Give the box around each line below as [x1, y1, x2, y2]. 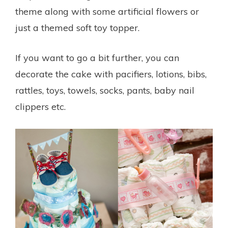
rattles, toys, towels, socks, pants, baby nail [15, 84, 194, 97]
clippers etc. [15, 101, 66, 113]
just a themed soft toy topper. [15, 22, 139, 34]
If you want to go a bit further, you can [15, 52, 179, 64]
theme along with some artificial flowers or [15, 6, 199, 18]
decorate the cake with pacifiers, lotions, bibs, [15, 68, 207, 80]
